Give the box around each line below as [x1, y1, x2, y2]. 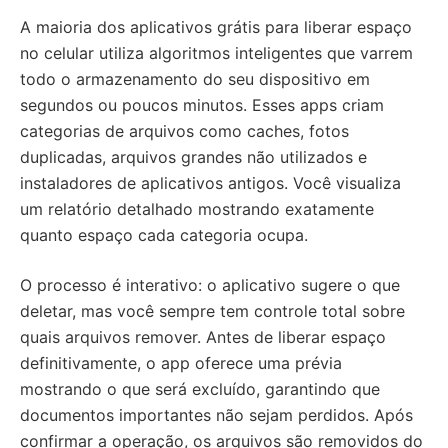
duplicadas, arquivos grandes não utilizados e [20, 147, 367, 167]
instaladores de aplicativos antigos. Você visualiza [20, 173, 401, 193]
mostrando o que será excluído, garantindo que [20, 379, 380, 399]
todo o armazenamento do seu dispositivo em [20, 69, 370, 89]
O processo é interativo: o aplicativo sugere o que [20, 275, 400, 295]
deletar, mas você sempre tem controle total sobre [20, 301, 405, 321]
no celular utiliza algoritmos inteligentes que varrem [20, 43, 413, 63]
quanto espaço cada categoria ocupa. [20, 225, 308, 245]
